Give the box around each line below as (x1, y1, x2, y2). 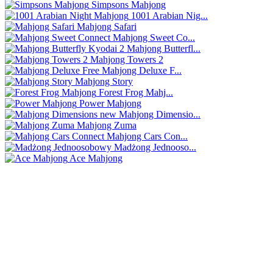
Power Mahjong (77, 98, 141, 108)
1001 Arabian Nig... (129, 10, 208, 21)
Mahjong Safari (74, 21, 136, 32)
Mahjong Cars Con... (104, 131, 188, 141)
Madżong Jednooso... (112, 142, 196, 152)
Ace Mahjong (68, 153, 122, 163)
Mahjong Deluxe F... (99, 65, 182, 76)
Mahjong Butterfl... (124, 43, 200, 54)
